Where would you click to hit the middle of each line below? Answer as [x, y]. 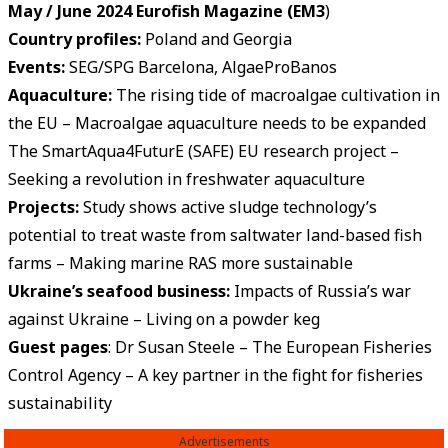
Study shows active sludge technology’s [230, 206]
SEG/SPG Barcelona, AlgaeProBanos [203, 66]
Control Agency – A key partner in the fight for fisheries [215, 374]
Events [34, 66]
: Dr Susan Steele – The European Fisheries [270, 346]
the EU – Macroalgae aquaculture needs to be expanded [217, 122]
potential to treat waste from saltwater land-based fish [215, 234]
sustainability [60, 402]
